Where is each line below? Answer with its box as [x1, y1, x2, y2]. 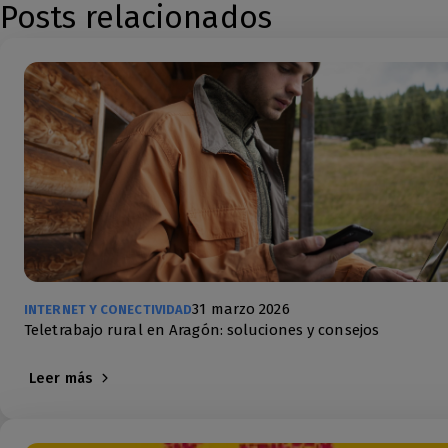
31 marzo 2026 [192, 300, 290, 318]
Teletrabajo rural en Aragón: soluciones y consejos [24, 321, 379, 339]
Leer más [29, 369, 93, 387]
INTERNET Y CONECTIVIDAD [24, 301, 193, 317]
